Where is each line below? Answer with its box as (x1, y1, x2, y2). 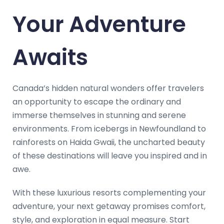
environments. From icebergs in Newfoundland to (12, 122, 206, 134)
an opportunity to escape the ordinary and (12, 95, 181, 107)
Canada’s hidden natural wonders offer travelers (12, 82, 204, 94)
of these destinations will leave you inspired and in (12, 149, 207, 161)
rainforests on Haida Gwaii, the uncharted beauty (12, 136, 205, 148)
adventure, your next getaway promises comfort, (12, 200, 205, 212)
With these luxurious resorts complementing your (12, 186, 206, 198)
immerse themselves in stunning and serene (12, 109, 186, 121)
